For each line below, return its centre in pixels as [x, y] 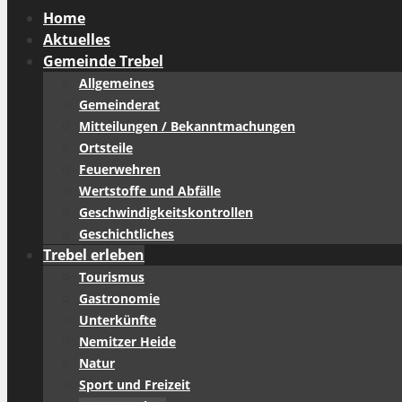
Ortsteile [106, 147]
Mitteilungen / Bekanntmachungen [187, 126]
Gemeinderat [119, 104]
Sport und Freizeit [135, 384]
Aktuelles [77, 39]
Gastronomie [119, 298]
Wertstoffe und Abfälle [150, 190]
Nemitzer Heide [127, 341]
